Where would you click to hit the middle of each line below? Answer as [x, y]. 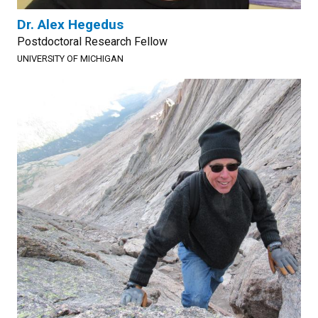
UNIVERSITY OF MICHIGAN [70, 59]
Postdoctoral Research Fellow [92, 42]
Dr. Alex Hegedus [70, 24]
